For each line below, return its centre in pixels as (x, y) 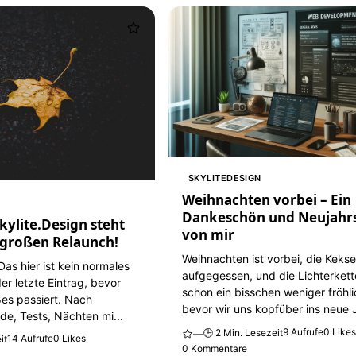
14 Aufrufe (31, 338)
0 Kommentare (215, 348)
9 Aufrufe (304, 331)
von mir (209, 235)
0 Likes (70, 338)
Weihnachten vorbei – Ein (267, 200)
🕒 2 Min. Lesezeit (244, 332)
